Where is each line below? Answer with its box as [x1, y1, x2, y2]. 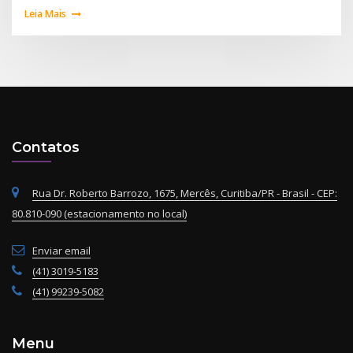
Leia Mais [24, 6, 67, 20]
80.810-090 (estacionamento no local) [12, 206, 187, 221]
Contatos [12, 138, 80, 155]
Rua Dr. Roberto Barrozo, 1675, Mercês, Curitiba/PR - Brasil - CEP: [32, 186, 337, 201]
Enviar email [32, 243, 91, 258]
